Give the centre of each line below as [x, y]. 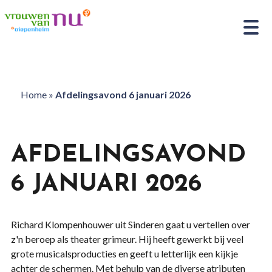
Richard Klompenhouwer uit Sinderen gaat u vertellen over [130, 224]
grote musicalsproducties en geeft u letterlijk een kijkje [124, 253]
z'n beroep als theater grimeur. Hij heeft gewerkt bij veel [127, 239]
